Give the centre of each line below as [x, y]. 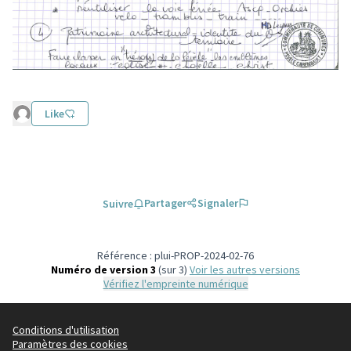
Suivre [118, 203]
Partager [165, 203]
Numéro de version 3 [103, 269]
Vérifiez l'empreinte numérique [178, 283]
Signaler [217, 203]
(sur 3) [173, 269]
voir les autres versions [248, 269]
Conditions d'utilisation [66, 330]
